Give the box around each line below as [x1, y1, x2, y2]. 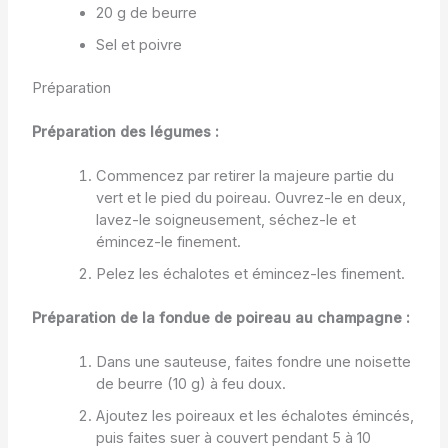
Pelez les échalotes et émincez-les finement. [95, 265, 405, 284]
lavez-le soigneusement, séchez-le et [95, 211, 356, 230]
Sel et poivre [95, 35, 182, 54]
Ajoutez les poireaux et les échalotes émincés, [95, 406, 414, 425]
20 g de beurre [95, 3, 197, 22]
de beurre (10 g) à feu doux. [95, 374, 286, 393]
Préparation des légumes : [31, 123, 219, 142]
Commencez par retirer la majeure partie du [95, 167, 394, 186]
